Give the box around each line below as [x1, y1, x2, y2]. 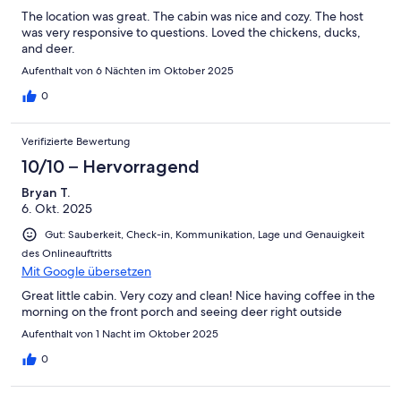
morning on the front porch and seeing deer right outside [21, 303, 342, 320]
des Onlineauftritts [21, 245, 112, 260]
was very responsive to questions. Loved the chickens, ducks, [21, 23, 361, 40]
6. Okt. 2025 [21, 200, 92, 217]
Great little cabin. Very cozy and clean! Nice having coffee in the [21, 286, 375, 303]
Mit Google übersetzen [21, 262, 151, 279]
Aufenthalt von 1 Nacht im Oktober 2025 [21, 326, 218, 341]
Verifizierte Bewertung [21, 133, 130, 149]
